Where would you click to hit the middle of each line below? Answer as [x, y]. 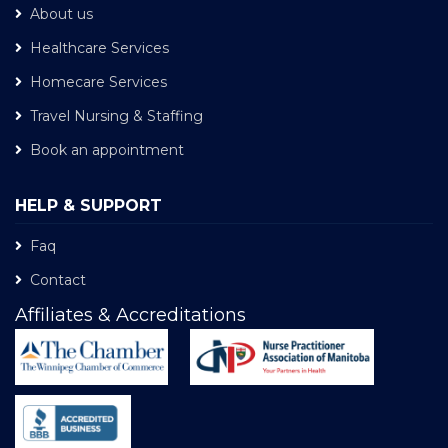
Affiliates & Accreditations [130, 314]
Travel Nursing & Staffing [116, 115]
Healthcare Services [99, 47]
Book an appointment [107, 149]
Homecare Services [98, 81]
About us [61, 13]
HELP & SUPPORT [88, 205]
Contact [58, 279]
